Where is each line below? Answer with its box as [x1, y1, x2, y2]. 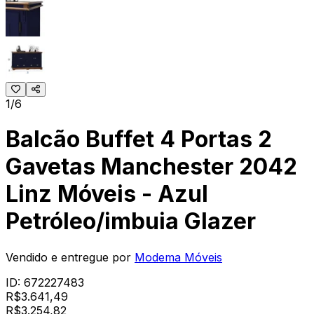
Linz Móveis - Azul [6, 180, 208, 208]
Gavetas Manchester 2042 [6, 153, 297, 181]
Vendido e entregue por [6, 250, 131, 264]
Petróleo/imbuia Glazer [6, 207, 256, 235]
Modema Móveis [135, 250, 222, 264]
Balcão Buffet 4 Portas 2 [6, 125, 272, 153]
